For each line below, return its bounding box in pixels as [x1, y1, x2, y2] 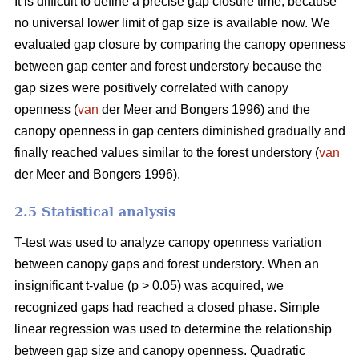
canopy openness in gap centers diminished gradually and [14, 124, 345, 139]
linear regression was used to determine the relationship [14, 322, 332, 337]
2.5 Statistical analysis [14, 204, 175, 220]
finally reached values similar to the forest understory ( [14, 146, 319, 160]
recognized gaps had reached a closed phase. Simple [14, 301, 320, 315]
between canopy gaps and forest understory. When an [14, 257, 319, 272]
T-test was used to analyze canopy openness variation [14, 236, 321, 250]
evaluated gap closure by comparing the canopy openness [14, 38, 345, 52]
